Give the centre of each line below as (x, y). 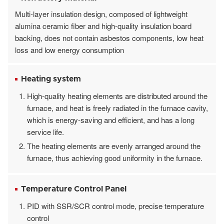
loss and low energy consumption (69, 49)
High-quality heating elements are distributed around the (117, 95)
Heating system (51, 79)
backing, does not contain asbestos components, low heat (109, 37)
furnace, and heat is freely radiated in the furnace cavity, (117, 107)
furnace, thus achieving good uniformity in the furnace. (115, 157)
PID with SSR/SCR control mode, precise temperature (115, 205)
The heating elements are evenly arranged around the (114, 145)
